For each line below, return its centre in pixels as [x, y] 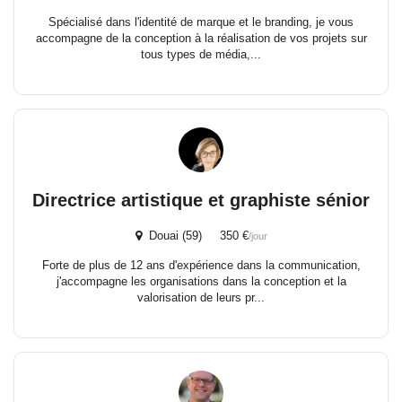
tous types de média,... [201, 54]
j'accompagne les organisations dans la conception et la [201, 281]
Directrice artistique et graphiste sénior [201, 200]
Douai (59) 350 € [195, 236]
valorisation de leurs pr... [201, 297]
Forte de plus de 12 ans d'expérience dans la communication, [201, 265]
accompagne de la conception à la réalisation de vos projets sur [201, 38]
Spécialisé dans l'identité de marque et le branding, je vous [201, 22]
